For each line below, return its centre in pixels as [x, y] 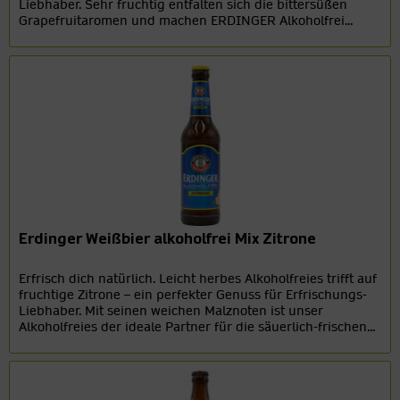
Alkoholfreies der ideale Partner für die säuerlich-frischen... [197, 326]
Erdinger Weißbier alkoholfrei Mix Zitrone [168, 238]
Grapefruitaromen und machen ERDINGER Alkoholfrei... [186, 20]
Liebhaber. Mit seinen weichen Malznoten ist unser [171, 310]
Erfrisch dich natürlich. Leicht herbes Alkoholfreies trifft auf [198, 278]
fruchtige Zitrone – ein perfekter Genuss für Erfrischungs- [193, 294]
